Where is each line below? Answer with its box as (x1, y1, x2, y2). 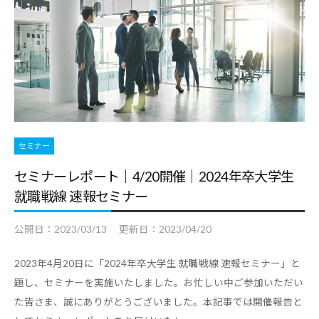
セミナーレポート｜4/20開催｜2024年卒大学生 (14, 167, 294, 184)
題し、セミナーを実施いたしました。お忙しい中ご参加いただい (14, 277, 303, 289)
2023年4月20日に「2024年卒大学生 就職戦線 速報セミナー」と (14, 258, 300, 270)
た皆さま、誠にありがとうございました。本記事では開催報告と (14, 296, 303, 308)
